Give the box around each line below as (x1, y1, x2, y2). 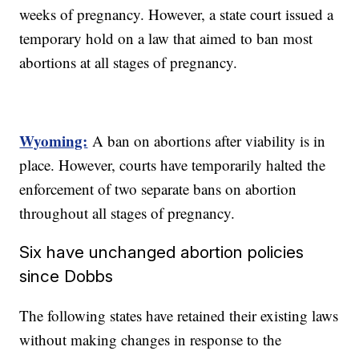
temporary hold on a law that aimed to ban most (19, 28, 313, 49)
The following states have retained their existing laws (19, 305, 339, 326)
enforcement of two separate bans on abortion (19, 179, 297, 200)
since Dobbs (19, 266, 114, 287)
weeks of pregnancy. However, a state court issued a (19, 4, 334, 25)
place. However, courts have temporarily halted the (19, 155, 326, 175)
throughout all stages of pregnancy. (19, 203, 236, 224)
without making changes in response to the (19, 329, 282, 350)
